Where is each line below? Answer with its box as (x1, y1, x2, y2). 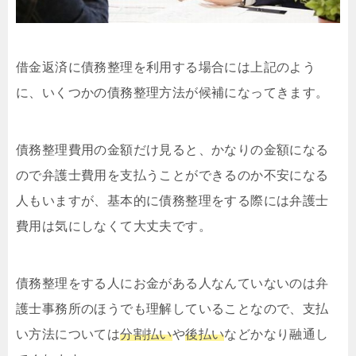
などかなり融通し (224, 327, 329, 342)
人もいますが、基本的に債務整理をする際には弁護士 (16, 194, 329, 208)
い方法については (16, 327, 121, 342)
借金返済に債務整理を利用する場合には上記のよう (16, 60, 316, 75)
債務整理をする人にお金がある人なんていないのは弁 (16, 277, 329, 291)
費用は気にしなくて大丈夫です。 (16, 219, 211, 234)
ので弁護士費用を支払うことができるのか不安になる (16, 168, 329, 183)
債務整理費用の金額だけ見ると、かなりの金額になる (16, 143, 329, 157)
